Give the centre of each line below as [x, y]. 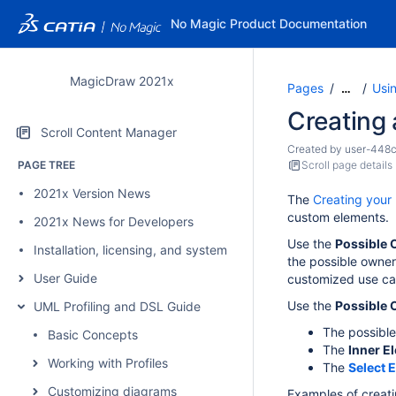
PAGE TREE [46, 165]
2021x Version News [92, 193]
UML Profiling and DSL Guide [117, 306]
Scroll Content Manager [109, 132]
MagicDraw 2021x [122, 81]
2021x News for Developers [114, 221]
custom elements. [338, 217]
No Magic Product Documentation [268, 23]
